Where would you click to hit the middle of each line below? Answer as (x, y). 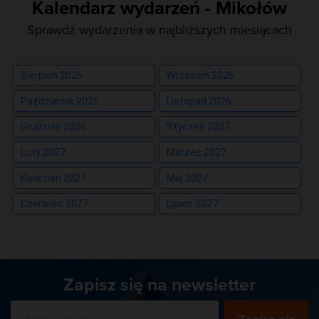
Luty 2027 (43, 152)
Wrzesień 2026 (200, 75)
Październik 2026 (60, 101)
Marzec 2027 (197, 152)
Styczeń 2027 (198, 126)
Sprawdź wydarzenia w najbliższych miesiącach (159, 29)
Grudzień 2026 (53, 126)
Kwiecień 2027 (53, 178)
